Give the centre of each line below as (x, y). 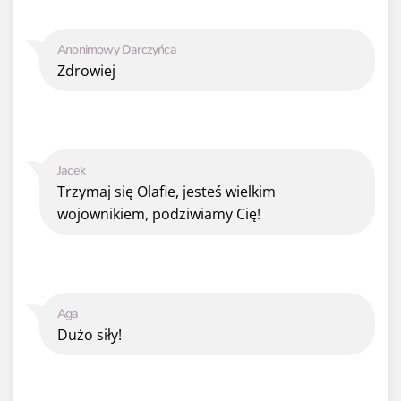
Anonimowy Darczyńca (117, 49)
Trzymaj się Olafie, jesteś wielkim (166, 191)
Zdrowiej (86, 70)
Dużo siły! (90, 334)
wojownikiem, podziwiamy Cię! (159, 213)
